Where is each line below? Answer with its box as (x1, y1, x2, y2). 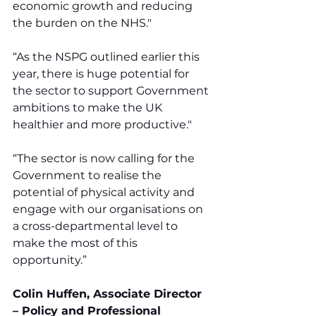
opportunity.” (13, 253, 87, 267)
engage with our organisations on (13, 202, 206, 217)
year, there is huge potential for (13, 67, 192, 81)
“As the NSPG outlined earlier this (13, 50, 202, 64)
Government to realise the (13, 169, 164, 183)
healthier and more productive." (13, 118, 192, 132)
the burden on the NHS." (13, 16, 152, 30)
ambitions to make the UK (13, 101, 165, 115)
